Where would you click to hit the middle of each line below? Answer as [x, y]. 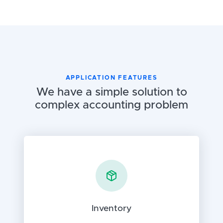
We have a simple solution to [111, 93]
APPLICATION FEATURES [111, 78]
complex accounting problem [111, 106]
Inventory [111, 209]
